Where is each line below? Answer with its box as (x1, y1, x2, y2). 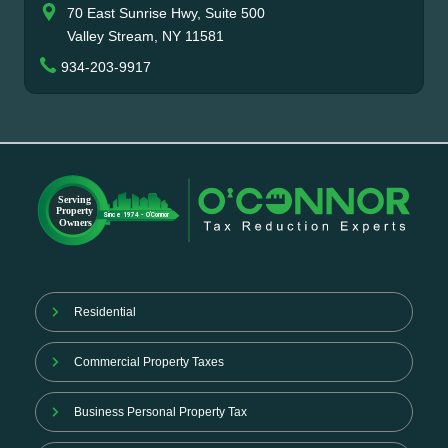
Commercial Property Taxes (73, 355, 224, 370)
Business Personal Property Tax (73, 405, 247, 420)
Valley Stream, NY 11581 (67, 28, 224, 44)
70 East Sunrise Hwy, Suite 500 (67, 5, 265, 21)
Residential (73, 305, 136, 320)
